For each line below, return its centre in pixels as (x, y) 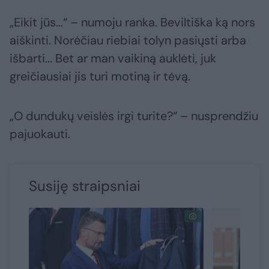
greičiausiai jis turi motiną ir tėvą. (100, 76)
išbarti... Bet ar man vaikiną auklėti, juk (113, 58)
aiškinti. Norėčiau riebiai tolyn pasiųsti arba (128, 40)
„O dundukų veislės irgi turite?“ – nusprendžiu (134, 116)
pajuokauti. (40, 134)
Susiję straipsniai (85, 186)
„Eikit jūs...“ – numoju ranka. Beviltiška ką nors (132, 22)
